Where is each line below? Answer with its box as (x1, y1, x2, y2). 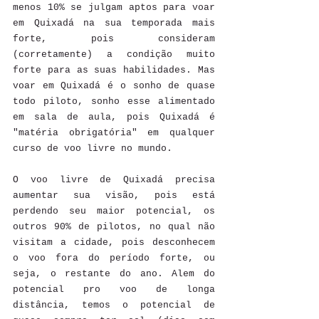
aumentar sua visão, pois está (13, 189, 215, 201)
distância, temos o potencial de (13, 299, 215, 310)
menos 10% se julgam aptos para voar (13, 1, 215, 13)
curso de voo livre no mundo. (13, 142, 172, 154)
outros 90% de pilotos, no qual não (13, 221, 215, 232)
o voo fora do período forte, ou (13, 252, 215, 263)
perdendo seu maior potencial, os (13, 205, 215, 216)
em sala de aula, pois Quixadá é (13, 111, 215, 122)
